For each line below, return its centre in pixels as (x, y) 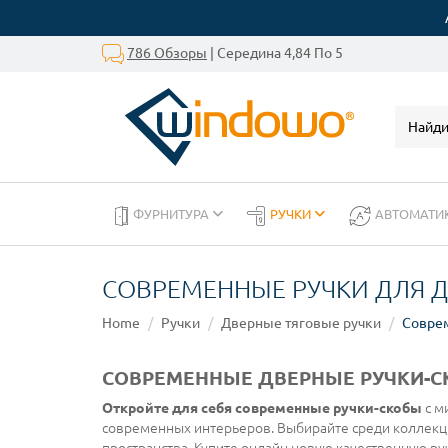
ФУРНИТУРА (172, 214)
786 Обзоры (167, 52)
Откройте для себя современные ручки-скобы (262, 408)
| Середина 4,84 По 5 (275, 52)
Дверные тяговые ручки (301, 323)
